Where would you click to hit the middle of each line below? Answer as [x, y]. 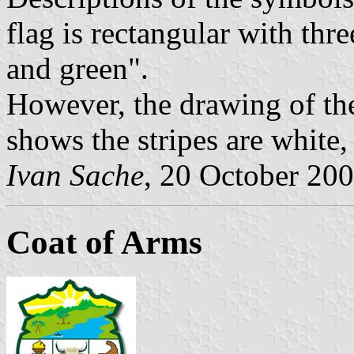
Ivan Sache [75, 175]
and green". [77, 68]
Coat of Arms [104, 242]
